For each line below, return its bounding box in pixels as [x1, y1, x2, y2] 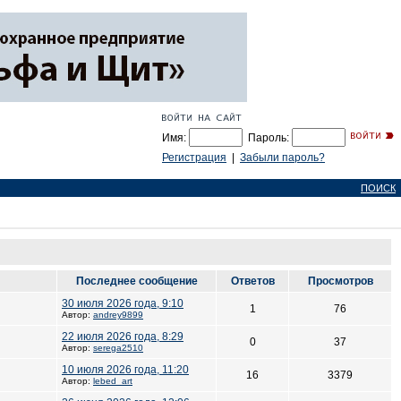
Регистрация [162, 151, 226, 164]
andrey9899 [93, 310, 143, 320]
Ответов [230, 275, 275, 287]
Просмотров [307, 275, 373, 287]
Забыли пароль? [240, 151, 325, 164]
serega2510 [93, 343, 143, 353]
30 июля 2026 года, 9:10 [62, 297, 183, 310]
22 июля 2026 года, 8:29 [62, 330, 183, 343]
